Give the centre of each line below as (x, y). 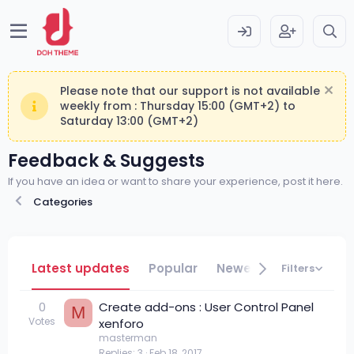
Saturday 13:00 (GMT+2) (129, 121)
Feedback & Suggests (106, 160)
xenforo (121, 323)
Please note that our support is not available (190, 90)
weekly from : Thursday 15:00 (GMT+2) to (178, 105)
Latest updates (81, 268)
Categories (63, 201)
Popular (173, 268)
